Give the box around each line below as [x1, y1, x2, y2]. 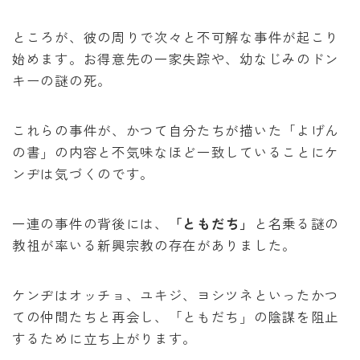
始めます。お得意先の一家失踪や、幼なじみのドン [12, 48, 340, 68]
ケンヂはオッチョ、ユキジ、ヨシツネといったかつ [12, 284, 340, 305]
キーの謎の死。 [12, 70, 112, 90]
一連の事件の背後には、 [12, 213, 169, 233]
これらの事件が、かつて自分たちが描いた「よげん [12, 120, 340, 140]
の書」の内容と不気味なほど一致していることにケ [12, 141, 340, 162]
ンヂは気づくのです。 [12, 163, 154, 183]
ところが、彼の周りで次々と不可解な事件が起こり [12, 27, 340, 47]
